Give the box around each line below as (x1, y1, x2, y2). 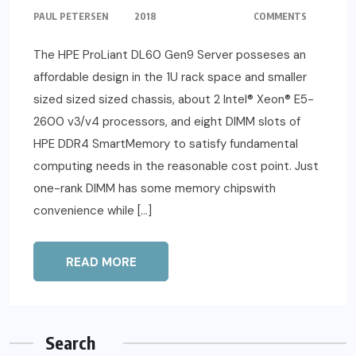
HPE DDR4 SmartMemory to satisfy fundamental (33, 136, 298, 153)
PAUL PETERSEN (33, 10, 108, 23)
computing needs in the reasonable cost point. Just (33, 158, 319, 175)
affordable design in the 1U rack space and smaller (33, 69, 307, 86)
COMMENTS (253, 10, 308, 23)
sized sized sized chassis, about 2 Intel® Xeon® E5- (33, 91, 314, 108)
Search (45, 331, 95, 354)
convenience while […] (33, 203, 152, 219)
